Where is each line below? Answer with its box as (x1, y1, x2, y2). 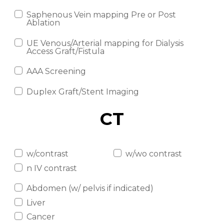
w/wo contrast (125, 149, 182, 159)
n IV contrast (26, 163, 77, 173)
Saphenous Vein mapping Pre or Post (26, 10, 176, 20)
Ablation (26, 18, 60, 28)
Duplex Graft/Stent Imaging (26, 86, 139, 96)
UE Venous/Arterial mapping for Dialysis (26, 38, 183, 48)
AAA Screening (26, 66, 86, 76)
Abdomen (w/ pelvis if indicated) (26, 183, 153, 193)
